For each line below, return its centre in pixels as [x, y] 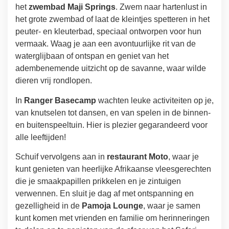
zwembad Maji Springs [72, 7]
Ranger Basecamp [60, 100]
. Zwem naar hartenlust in [161, 7]
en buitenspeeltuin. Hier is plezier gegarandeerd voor [111, 125]
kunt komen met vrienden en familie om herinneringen [112, 218]
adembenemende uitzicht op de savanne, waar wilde [111, 68]
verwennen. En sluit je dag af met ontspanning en [105, 194]
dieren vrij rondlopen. [54, 81]
